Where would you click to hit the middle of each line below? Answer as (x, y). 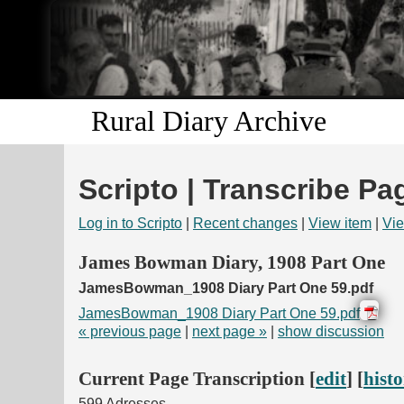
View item (340, 224)
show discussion (331, 331)
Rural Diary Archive (209, 121)
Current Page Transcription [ (197, 379)
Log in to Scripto (130, 224)
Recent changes (245, 224)
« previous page (130, 331)
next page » (230, 331)
